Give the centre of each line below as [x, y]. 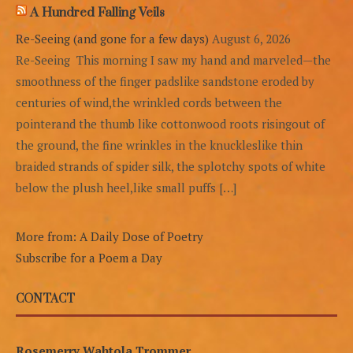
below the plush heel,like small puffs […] [126, 187]
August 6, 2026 [251, 38]
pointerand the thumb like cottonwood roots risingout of [170, 123]
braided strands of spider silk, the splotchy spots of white [171, 166]
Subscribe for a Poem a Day [89, 257]
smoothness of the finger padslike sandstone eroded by [165, 81]
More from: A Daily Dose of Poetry [110, 236]
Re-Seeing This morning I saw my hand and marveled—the [173, 59]
